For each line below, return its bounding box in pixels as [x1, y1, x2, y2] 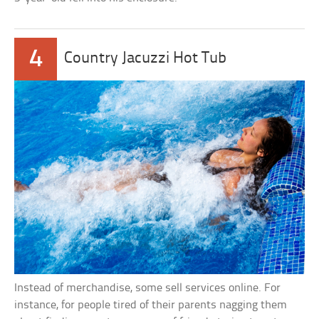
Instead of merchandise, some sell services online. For [14, 281, 281, 294]
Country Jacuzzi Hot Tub [64, 51, 227, 68]
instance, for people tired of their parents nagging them [14, 298, 288, 311]
